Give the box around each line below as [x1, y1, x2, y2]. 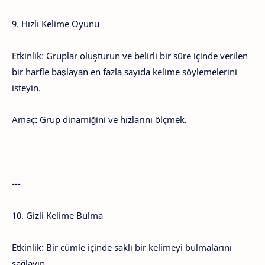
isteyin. [12, 82, 41, 93]
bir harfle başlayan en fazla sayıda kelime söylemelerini [12, 66, 237, 77]
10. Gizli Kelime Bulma [12, 209, 103, 221]
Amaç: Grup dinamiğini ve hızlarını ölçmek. [12, 114, 187, 125]
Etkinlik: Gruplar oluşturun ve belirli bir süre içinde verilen [12, 50, 248, 62]
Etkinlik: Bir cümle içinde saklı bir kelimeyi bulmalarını [12, 241, 232, 253]
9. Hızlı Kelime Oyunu [12, 18, 99, 30]
